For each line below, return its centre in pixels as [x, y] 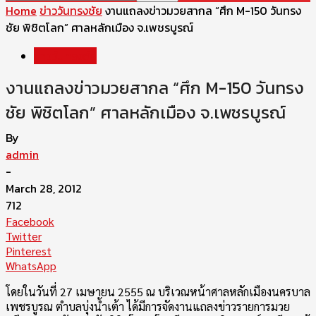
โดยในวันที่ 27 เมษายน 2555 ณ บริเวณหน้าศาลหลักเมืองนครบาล [158, 292]
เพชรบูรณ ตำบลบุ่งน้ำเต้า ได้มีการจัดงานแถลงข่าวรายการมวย [148, 306]
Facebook [30, 221]
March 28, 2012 [44, 188]
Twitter [24, 236]
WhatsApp [31, 266]
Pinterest [29, 251]
